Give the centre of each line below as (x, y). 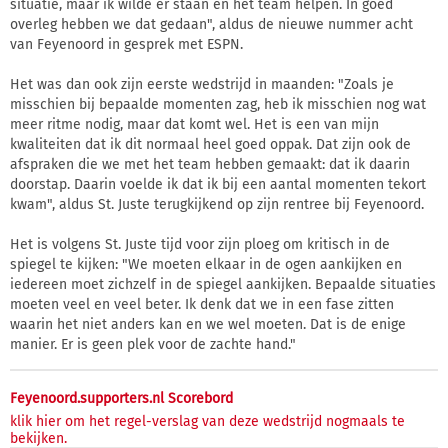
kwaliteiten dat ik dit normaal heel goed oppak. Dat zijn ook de (210, 145)
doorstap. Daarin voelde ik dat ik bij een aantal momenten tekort (218, 185)
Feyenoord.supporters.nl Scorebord (121, 399)
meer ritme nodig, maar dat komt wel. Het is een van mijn (194, 125)
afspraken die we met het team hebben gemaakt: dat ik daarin (210, 165)
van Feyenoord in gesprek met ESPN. (126, 45)
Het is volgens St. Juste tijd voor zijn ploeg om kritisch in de (200, 245)
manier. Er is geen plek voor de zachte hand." (153, 345)
